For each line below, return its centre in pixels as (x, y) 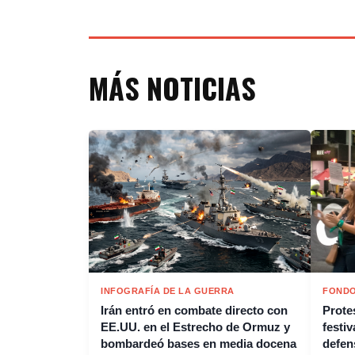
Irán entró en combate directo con (194, 310)
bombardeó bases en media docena (198, 344)
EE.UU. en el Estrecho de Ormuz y (195, 327)
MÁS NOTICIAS (172, 87)
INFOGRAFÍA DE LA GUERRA (168, 291)
